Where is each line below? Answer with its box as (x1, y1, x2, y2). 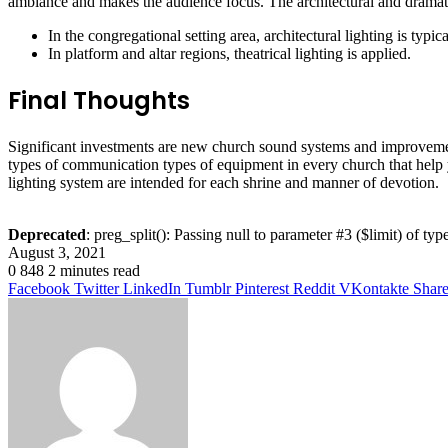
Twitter (74, 280, 119, 298)
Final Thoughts (8, 84, 190, 118)
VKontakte (339, 280, 409, 298)
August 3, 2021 (8, 244, 106, 262)
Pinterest (235, 280, 289, 298)
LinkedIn (123, 280, 181, 298)
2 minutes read (48, 262, 140, 280)
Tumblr (185, 280, 231, 298)
